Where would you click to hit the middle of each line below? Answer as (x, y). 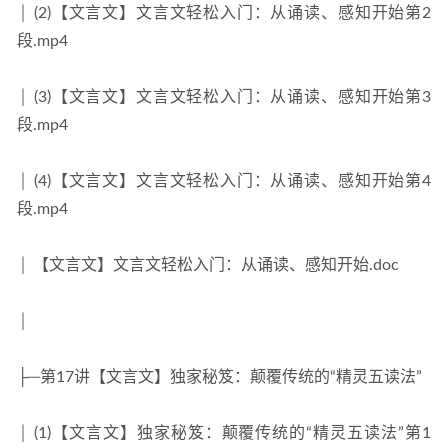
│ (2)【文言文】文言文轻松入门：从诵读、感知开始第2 (224, 13)
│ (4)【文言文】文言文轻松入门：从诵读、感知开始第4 (224, 181)
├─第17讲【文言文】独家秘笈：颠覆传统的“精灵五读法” (219, 377)
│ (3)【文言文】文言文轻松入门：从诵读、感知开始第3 (224, 97)
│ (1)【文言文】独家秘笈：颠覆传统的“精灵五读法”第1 (224, 433)
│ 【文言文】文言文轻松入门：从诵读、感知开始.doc (208, 265)
